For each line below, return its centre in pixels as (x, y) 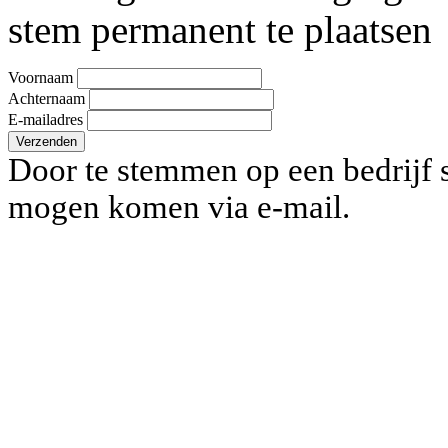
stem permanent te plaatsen (220, 29)
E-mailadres (45, 119)
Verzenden (46, 141)
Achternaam (46, 98)
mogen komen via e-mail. (179, 206)
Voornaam (40, 77)
